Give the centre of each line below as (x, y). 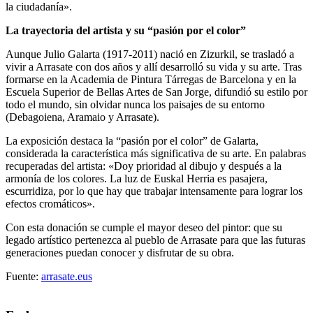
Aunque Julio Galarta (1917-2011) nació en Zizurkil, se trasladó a (150, 54)
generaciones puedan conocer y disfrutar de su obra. (120, 252)
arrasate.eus (67, 276)
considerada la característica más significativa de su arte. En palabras (156, 153)
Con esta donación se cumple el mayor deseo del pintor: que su (144, 227)
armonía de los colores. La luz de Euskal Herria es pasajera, (137, 178)
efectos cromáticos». (50, 203)
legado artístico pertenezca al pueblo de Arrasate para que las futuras (155, 240)
